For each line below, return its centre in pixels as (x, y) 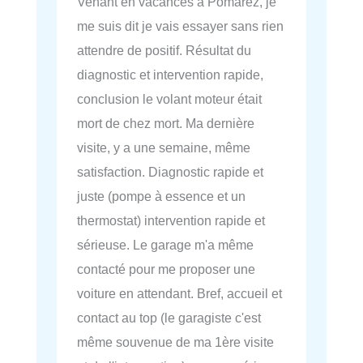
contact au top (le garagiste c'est (169, 317)
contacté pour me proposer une (166, 269)
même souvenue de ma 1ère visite (175, 342)
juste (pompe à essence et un (161, 196)
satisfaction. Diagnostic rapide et (170, 171)
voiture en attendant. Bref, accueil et (179, 293)
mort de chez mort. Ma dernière (166, 123)
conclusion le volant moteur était (169, 98)
